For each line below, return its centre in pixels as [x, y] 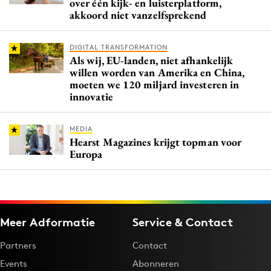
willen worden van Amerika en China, [157, 72]
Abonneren [156, 263]
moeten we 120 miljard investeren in [155, 84]
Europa [86, 154]
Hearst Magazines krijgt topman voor [156, 142]
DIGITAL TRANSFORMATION [119, 47]
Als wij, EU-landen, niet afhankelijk [152, 60]
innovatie [91, 96]
